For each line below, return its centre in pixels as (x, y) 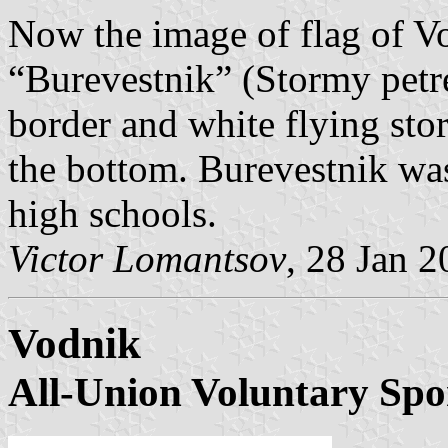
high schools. (112, 213)
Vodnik (74, 343)
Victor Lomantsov (147, 258)
